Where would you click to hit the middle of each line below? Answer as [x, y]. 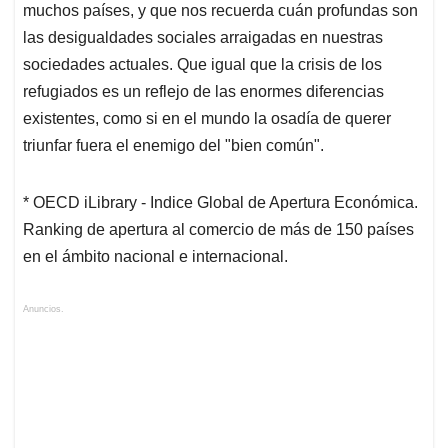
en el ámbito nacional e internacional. [155, 257]
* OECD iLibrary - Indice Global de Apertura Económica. [220, 203]
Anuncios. [43, 309]
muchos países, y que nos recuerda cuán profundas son [220, 11]
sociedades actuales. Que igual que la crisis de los [202, 65]
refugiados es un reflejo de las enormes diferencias [203, 92]
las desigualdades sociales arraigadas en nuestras [203, 38]
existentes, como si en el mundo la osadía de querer [207, 119]
